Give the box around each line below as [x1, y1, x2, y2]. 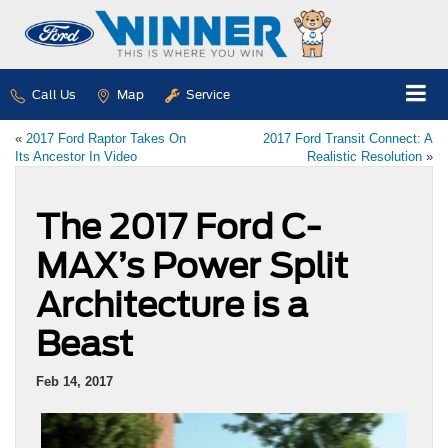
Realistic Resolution [307, 148, 422, 164]
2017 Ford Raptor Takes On [26, 130, 186, 146]
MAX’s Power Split [36, 244, 348, 286]
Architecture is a [36, 283, 308, 325]
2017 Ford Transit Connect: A [263, 130, 433, 146]
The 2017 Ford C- [36, 205, 321, 247]
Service [183, 87, 230, 102]
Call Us [29, 87, 75, 102]
